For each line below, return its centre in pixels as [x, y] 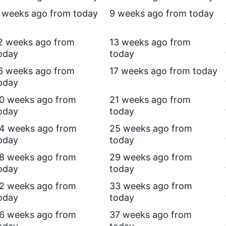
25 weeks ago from [151, 128]
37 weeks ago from [151, 215]
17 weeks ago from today [163, 71]
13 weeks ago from [150, 42]
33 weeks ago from [151, 186]
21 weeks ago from [150, 100]
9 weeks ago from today [162, 13]
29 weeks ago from [151, 157]
